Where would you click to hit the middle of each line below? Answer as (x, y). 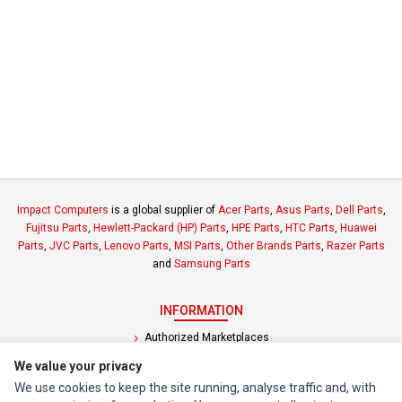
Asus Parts (302, 210)
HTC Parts (310, 227)
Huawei (358, 227)
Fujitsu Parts (57, 227)
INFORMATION (201, 310)
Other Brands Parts (273, 245)
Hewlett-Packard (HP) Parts (159, 227)
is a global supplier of (163, 210)
